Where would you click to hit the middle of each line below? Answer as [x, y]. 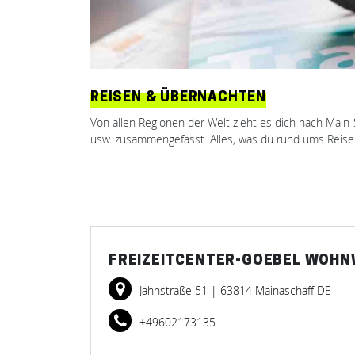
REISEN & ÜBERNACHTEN [178, 98]
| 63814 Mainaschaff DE [271, 290]
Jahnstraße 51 [175, 290]
